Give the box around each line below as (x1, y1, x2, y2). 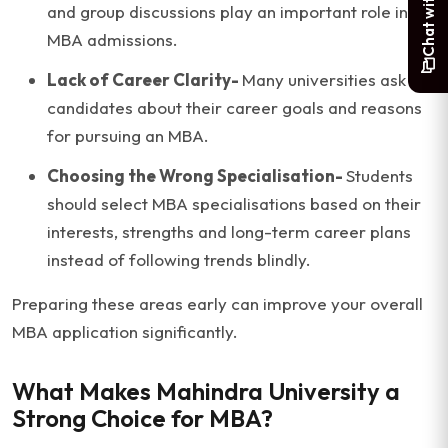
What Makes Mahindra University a (12, 376, 400, 406)
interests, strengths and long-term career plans (47, 221, 411, 242)
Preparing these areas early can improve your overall (12, 293, 423, 314)
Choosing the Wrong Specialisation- (47, 165, 346, 186)
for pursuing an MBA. (47, 125, 209, 146)
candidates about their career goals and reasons (47, 97, 422, 118)
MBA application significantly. (12, 321, 238, 342)
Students (346, 165, 413, 186)
